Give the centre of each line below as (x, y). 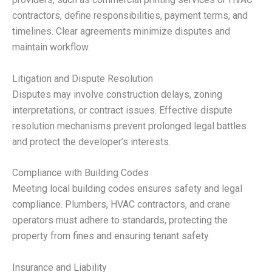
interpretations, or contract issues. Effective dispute (122, 110)
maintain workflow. (51, 47)
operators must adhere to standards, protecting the (120, 220)
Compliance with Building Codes (80, 173)
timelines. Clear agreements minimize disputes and (121, 32)
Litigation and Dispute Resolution (83, 78)
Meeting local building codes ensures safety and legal (127, 189)
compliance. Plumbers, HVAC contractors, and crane (121, 205)
